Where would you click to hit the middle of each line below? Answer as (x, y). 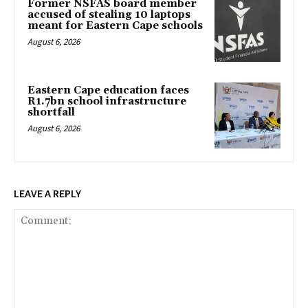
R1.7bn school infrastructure (107, 101)
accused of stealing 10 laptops (109, 15)
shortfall (51, 112)
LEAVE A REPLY (47, 193)
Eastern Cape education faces (108, 90)
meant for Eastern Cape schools (115, 26)
